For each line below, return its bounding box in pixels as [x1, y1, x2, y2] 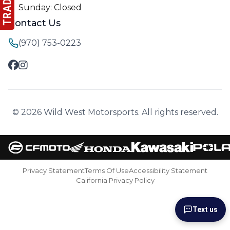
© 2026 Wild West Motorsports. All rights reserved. [12, 107, 218, 117]
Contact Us [8, 17, 61, 29]
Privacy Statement [23, 166, 85, 175]
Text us [193, 205, 218, 214]
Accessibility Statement [129, 166, 207, 175]
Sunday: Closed [18, 3, 82, 12]
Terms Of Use [85, 166, 129, 175]
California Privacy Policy [75, 176, 155, 184]
